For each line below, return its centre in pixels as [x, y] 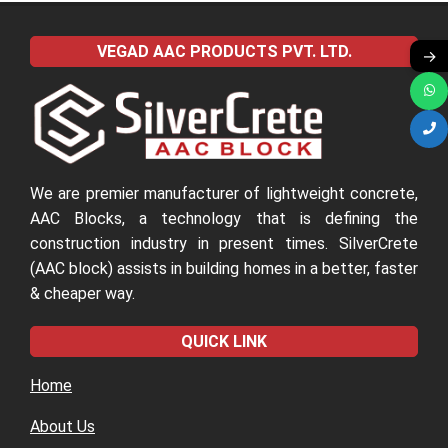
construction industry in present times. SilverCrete [224, 243]
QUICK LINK [224, 341]
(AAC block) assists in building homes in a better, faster [224, 268]
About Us [62, 426]
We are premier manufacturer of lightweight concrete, [224, 193]
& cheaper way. [82, 293]
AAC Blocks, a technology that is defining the [224, 218]
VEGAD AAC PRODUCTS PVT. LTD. [224, 51]
